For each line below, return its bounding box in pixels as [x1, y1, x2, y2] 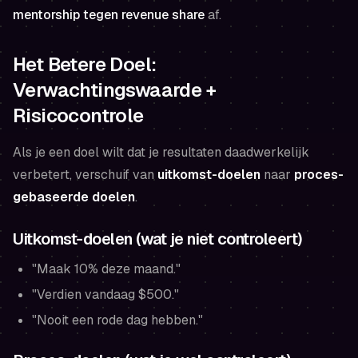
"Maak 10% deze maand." [32, 260, 181, 277]
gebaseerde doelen [13, 188, 135, 205]
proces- [294, 165, 344, 183]
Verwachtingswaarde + [13, 77, 216, 102]
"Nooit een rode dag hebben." [32, 311, 203, 328]
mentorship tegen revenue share [13, 6, 205, 23]
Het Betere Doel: [13, 51, 157, 77]
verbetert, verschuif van [13, 165, 157, 183]
